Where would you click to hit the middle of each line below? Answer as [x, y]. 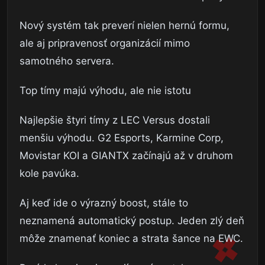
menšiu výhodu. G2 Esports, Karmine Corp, [122, 138]
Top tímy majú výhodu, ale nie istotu [105, 90]
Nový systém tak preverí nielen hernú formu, [125, 25]
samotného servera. [67, 61]
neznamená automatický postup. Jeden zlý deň [132, 220]
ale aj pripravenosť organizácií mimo [105, 43]
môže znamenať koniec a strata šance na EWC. [131, 238]
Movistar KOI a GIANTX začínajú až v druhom [126, 155]
